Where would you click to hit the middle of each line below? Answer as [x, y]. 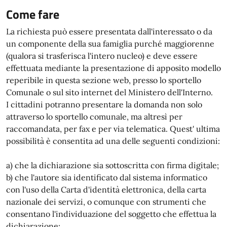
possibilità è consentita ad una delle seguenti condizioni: [113, 141]
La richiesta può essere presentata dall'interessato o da [109, 31]
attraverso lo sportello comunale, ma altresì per [94, 117]
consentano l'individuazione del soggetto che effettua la [111, 214]
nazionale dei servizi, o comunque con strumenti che [106, 202]
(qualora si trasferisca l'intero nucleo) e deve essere [102, 56]
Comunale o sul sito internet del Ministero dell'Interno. [109, 92]
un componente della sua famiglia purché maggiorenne [110, 44]
